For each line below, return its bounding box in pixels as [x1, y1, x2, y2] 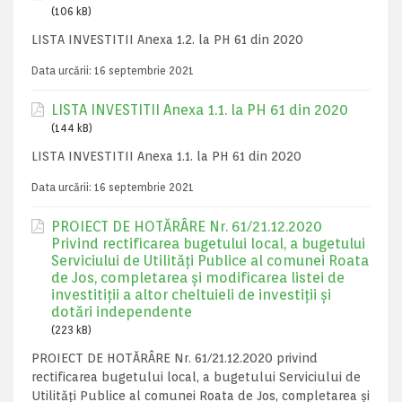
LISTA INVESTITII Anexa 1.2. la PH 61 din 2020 [31, 32, 303, 47]
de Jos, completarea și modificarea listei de [51, 269, 345, 286]
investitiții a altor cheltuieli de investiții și [51, 286, 331, 303]
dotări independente [51, 303, 192, 320]
